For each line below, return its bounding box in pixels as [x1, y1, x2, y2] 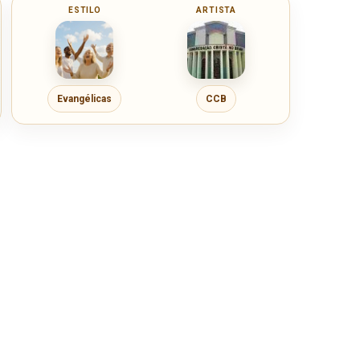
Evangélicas [57, 92, 112, 104]
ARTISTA [196, 6, 236, 15]
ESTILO [68, 6, 101, 15]
